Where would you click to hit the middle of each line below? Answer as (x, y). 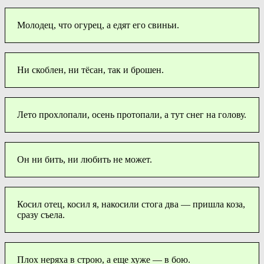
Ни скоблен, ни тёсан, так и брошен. (90, 70)
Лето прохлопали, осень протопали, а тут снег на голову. (132, 114)
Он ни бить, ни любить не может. (85, 159)
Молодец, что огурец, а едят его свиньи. (98, 25)
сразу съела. (41, 214)
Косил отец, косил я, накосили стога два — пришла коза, (131, 204)
